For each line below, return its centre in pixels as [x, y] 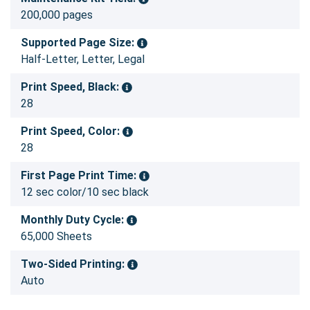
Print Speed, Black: [71, 86]
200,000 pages [57, 15]
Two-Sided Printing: [74, 264]
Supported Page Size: [79, 42]
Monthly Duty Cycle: [74, 219]
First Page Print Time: [80, 175]
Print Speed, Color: [72, 131]
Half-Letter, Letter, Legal [83, 59]
